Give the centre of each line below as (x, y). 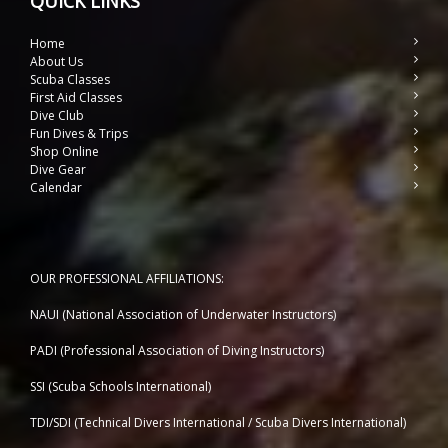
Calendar (56, 187)
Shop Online (64, 151)
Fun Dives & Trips (79, 133)
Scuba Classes (70, 79)
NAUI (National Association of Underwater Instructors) (183, 314)
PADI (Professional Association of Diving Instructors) (177, 350)
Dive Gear (58, 169)
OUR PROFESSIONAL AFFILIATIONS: (127, 278)
